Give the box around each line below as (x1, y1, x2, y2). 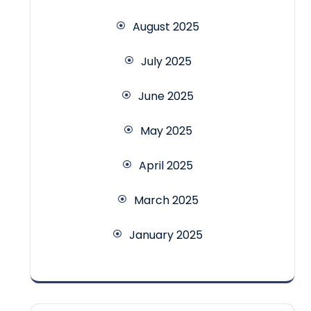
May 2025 (140, 123, 192, 140)
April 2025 (139, 158, 193, 174)
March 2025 (133, 192, 199, 209)
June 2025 (138, 88, 194, 105)
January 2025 (129, 227, 203, 244)
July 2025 (140, 53, 192, 70)
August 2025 (133, 19, 199, 35)
